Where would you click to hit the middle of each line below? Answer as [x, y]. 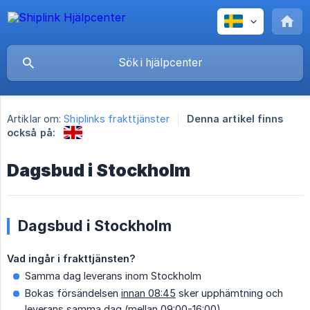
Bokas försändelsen [73, 293]
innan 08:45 [148, 293]
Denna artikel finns [235, 119]
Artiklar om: [34, 119]
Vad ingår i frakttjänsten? [71, 258]
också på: [31, 133]
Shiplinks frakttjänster [117, 119]
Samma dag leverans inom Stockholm [113, 275]
